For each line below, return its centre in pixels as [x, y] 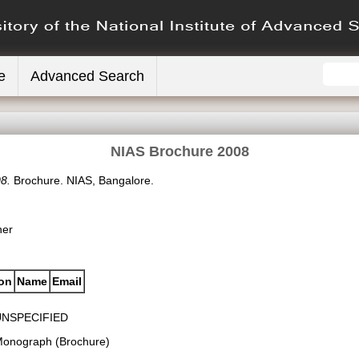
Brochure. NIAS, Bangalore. [82, 180]
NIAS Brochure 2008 [179, 151]
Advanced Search [87, 76]
